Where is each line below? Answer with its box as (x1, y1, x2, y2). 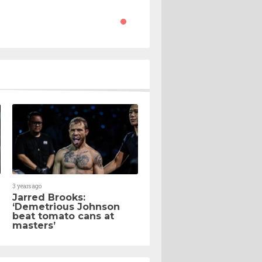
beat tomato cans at (12, 211, 114, 222)
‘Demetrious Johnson (12, 201, 120, 213)
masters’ (12, 220, 56, 232)
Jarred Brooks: (12, 192, 85, 204)
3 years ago (12, 182, 42, 191)
